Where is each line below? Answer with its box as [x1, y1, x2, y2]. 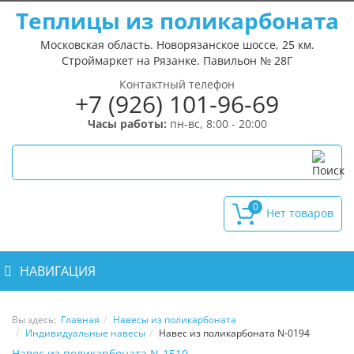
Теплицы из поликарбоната [15, 6, 339, 36]
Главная [61, 313, 100, 326]
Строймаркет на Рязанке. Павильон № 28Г [62, 53, 292, 68]
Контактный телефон [119, 77, 235, 92]
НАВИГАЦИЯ [20, 262, 96, 280]
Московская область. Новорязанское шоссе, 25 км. [40, 37, 314, 52]
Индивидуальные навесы [25, 326, 145, 339]
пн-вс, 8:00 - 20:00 [166, 116, 267, 131]
